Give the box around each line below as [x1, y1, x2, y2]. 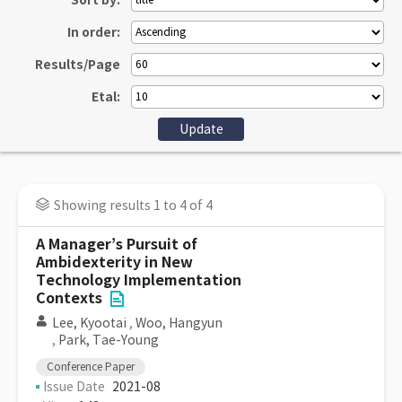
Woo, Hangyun [135, 315, 223, 331]
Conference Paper [47, 360, 135, 373]
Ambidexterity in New [36, 253, 193, 272]
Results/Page [35, 57, 120, 73]
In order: [67, 24, 120, 40]
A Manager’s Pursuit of [36, 235, 197, 254]
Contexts [36, 289, 102, 308]
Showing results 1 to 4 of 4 [54, 197, 213, 214]
